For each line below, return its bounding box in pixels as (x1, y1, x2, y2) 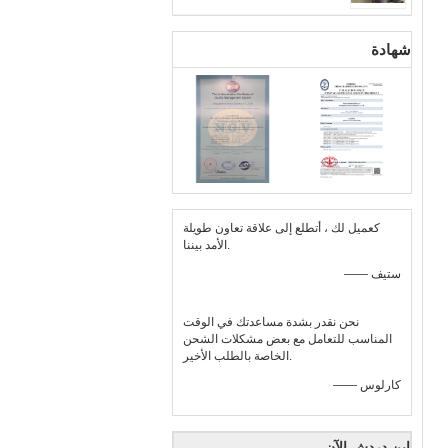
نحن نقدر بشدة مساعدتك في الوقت (183, 315, 359, 329)
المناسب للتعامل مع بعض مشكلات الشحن (183, 332, 392, 346)
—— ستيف (371, 267, 401, 281)
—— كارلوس (360, 378, 401, 392)
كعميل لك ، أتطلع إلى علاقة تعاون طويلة (183, 221, 380, 235)
